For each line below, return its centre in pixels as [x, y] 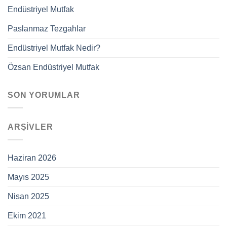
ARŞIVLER [30, 127]
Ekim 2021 [27, 215]
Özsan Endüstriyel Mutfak [53, 67]
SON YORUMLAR [44, 95]
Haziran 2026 [32, 158]
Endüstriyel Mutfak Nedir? [54, 48]
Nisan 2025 [28, 196]
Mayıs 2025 [28, 177]
